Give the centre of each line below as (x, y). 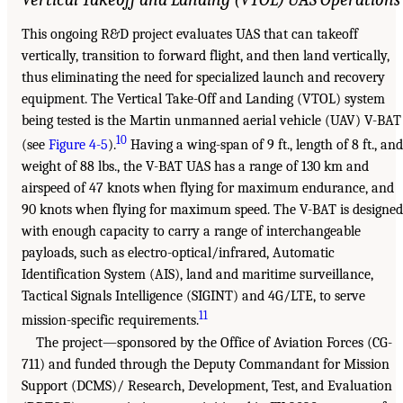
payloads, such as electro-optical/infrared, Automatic (178, 253)
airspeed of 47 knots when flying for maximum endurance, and (208, 188)
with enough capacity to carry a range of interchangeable (191, 232)
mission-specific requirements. (110, 321)
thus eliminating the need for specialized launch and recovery (203, 77)
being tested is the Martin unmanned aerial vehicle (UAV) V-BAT (211, 120)
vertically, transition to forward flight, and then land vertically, (206, 55)
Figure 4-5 (78, 145)
